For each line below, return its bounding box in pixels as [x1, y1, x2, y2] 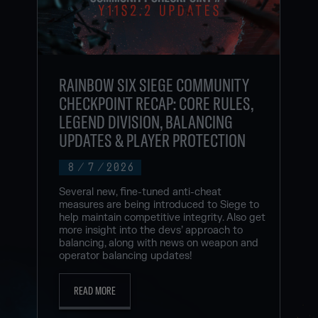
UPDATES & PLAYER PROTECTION [59, 128, 246, 152]
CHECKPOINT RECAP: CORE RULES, [59, 91, 254, 115]
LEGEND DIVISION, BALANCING [59, 109, 234, 133]
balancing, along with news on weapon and [59, 236, 259, 249]
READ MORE [74, 283, 116, 297]
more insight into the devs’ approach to [59, 224, 243, 236]
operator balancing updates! [59, 249, 193, 262]
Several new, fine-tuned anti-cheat [59, 185, 222, 198]
